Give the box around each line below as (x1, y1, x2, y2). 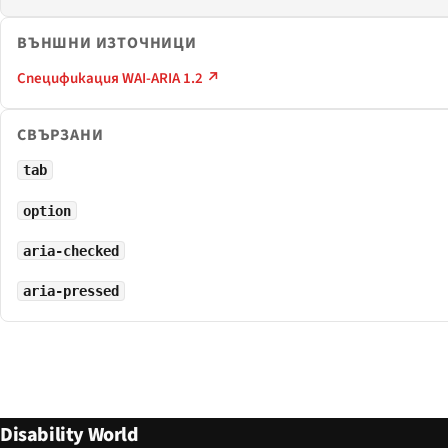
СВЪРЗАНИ (17, 124, 104, 147)
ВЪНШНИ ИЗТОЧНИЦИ (17, 32, 197, 55)
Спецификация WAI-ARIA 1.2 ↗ (17, 68, 220, 90)
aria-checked (22, 242, 119, 259)
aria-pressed (22, 282, 119, 299)
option (22, 202, 71, 219)
